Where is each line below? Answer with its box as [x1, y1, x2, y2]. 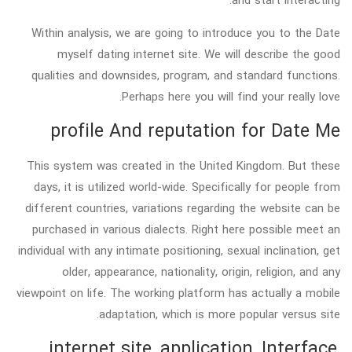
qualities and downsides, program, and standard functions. [31, 64, 340, 86]
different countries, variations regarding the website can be [25, 197, 340, 218]
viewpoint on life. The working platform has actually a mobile [16, 282, 340, 303]
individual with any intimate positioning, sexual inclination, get [18, 240, 340, 261]
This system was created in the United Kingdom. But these [27, 155, 340, 176]
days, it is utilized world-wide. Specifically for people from [34, 176, 340, 197]
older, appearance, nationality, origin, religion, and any [62, 261, 340, 282]
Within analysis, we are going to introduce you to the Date [31, 22, 340, 43]
